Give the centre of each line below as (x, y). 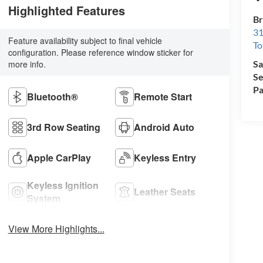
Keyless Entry (165, 157)
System (43, 198)
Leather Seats (165, 191)
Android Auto (164, 127)
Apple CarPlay (59, 157)
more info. (27, 64)
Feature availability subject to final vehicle (85, 40)
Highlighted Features (66, 10)
